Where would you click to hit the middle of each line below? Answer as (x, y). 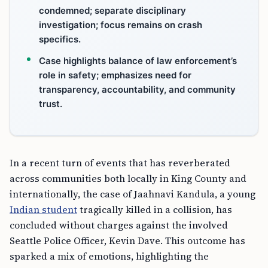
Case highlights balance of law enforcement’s (138, 60)
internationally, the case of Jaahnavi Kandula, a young (133, 194)
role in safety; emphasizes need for (115, 75)
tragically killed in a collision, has (155, 209)
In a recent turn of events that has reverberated (120, 162)
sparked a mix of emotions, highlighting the (109, 256)
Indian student (43, 209)
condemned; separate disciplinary (112, 10)
